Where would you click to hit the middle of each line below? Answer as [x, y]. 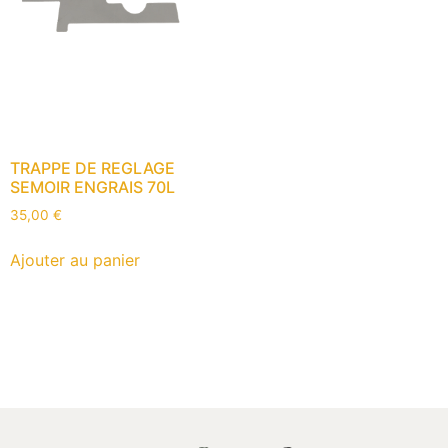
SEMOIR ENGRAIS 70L [92, 187]
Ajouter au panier [75, 260]
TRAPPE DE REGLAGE [92, 168]
